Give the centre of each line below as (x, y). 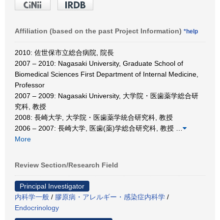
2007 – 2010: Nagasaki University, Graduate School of (99, 63)
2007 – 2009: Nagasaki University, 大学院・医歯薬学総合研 (107, 96)
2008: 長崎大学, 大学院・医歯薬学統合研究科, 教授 (94, 117)
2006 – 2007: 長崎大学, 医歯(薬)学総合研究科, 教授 (95, 128)
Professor (30, 85)
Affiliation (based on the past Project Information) (99, 31)
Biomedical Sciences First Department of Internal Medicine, (107, 74)
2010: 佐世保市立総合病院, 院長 (64, 52)
